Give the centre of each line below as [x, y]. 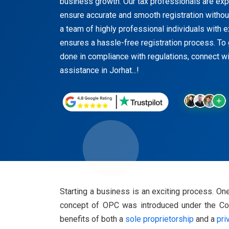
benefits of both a [93, 219]
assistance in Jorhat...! [99, 70]
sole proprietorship [159, 219]
